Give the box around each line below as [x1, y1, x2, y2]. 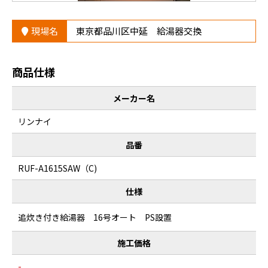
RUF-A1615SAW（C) [18, 162, 97, 175]
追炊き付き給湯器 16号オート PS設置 [18, 211, 172, 224]
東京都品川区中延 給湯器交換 [76, 25, 202, 38]
